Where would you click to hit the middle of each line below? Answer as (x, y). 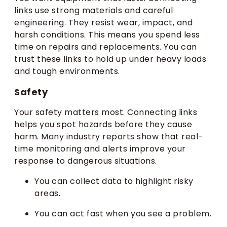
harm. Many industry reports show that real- (109, 137)
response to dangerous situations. (86, 161)
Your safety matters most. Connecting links (106, 112)
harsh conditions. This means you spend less (107, 35)
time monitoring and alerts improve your (100, 149)
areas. (47, 194)
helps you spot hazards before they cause (103, 125)
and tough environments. (67, 71)
